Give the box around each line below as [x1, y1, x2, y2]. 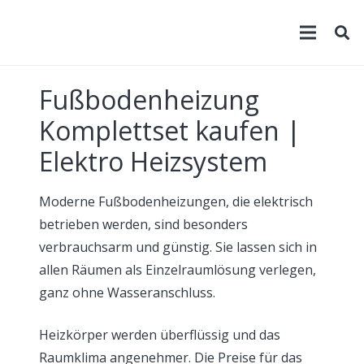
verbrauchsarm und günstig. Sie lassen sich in [39, 238, 317, 256]
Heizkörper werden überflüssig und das [39, 326, 280, 344]
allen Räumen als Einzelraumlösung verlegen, [39, 261, 316, 279]
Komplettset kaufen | [39, 113, 301, 148]
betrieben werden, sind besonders [39, 215, 248, 233]
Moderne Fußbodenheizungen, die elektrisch [39, 193, 313, 210]
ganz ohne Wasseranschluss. [39, 284, 215, 301]
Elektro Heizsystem [39, 144, 267, 179]
